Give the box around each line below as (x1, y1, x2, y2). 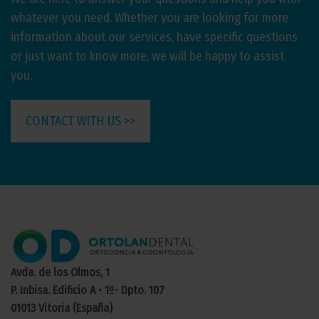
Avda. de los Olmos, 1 (11, 266, 110, 279)
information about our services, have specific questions (11, 29, 298, 45)
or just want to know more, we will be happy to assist (11, 48, 284, 64)
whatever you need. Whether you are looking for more (11, 10, 288, 26)
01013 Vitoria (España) (11, 301, 113, 315)
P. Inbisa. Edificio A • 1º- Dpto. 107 (11, 283, 164, 297)
